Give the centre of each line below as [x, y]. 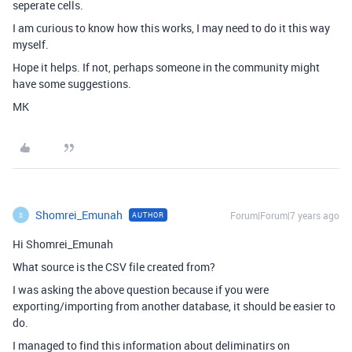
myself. [31, 44]
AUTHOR [148, 215]
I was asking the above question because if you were [141, 290]
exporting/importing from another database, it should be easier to [174, 306]
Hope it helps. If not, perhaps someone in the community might [166, 67]
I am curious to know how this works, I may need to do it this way [171, 28]
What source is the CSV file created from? [114, 267]
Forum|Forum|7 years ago [285, 215]
